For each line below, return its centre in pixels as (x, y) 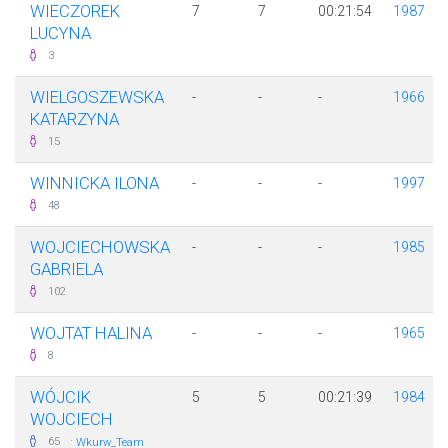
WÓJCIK (60, 397)
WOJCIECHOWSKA (100, 247)
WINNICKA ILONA (94, 183)
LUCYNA (60, 33)
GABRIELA (66, 269)
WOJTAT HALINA (91, 333)
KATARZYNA (74, 119)
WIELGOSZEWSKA (97, 97)
